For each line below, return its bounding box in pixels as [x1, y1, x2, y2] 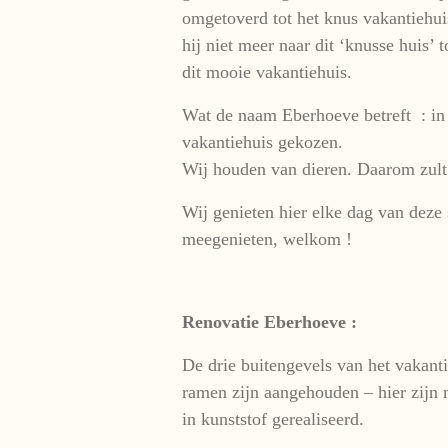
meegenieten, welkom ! [182, 228, 352, 249]
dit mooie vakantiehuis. [182, 61, 352, 82]
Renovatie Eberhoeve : [182, 311, 357, 332]
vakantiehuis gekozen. [182, 131, 343, 152]
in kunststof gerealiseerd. [182, 408, 364, 429]
